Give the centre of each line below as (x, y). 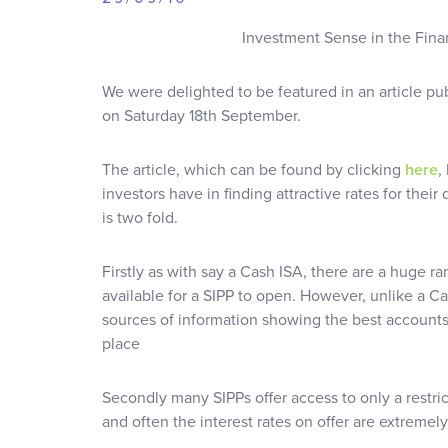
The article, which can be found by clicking (253, 169)
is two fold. (140, 217)
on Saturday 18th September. (201, 115)
